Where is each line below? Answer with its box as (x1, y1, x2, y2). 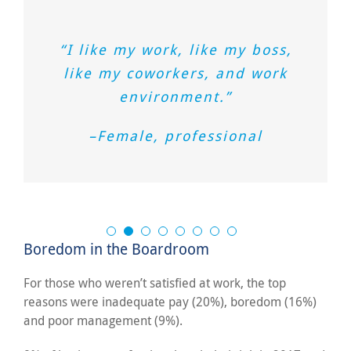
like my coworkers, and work (63, 63, 288, 82)
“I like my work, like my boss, (59, 39, 292, 59)
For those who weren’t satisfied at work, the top (24, 274, 286, 292)
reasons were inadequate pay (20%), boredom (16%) (24, 293, 317, 311)
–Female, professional (89, 125, 262, 145)
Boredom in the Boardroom (24, 238, 209, 259)
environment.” (119, 86, 232, 106)
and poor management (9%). (24, 312, 183, 330)
